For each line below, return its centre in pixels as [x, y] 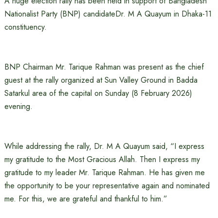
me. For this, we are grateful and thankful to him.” [86, 199]
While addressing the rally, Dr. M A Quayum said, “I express [104, 146]
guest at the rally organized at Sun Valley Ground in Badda [101, 80]
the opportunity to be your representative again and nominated [107, 186]
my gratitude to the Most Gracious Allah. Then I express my [102, 159]
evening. [18, 106]
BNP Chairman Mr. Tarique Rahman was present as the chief [104, 67]
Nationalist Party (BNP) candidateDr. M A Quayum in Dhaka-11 [108, 14]
